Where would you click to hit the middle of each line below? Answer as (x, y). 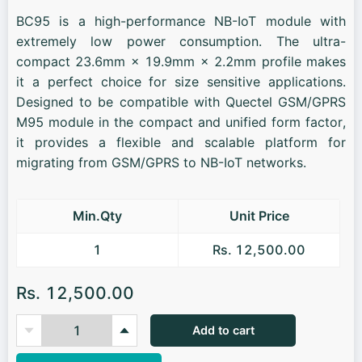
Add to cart (223, 330)
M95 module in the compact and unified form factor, (181, 122)
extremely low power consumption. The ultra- (181, 41)
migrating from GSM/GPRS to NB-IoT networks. (161, 162)
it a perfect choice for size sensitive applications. (181, 82)
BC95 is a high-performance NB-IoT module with (181, 21)
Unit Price (259, 216)
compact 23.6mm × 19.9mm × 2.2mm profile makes (181, 61)
